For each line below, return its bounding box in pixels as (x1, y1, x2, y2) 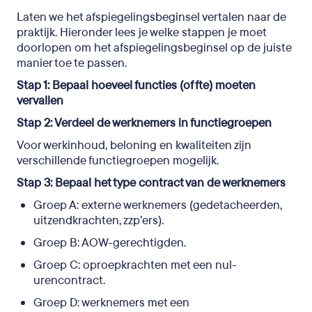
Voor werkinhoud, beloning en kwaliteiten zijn (17, 137, 251, 153)
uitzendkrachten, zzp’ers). (33, 212, 164, 228)
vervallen (17, 93, 63, 109)
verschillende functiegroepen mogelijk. (17, 153, 219, 169)
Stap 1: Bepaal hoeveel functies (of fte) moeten (17, 77, 256, 93)
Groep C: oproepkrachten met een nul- (33, 257, 237, 273)
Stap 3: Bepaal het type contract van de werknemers (17, 175, 286, 191)
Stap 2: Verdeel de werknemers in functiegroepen (17, 115, 272, 131)
